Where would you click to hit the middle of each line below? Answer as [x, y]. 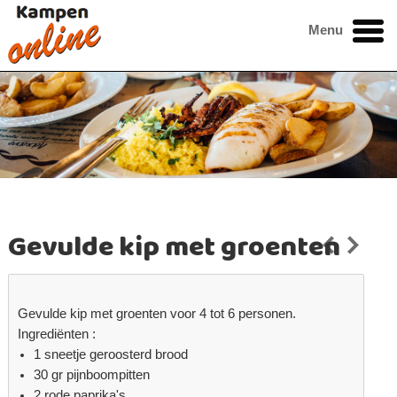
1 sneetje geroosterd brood [111, 355]
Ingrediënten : [57, 335]
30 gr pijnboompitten [92, 375]
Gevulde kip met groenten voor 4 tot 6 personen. [157, 314]
